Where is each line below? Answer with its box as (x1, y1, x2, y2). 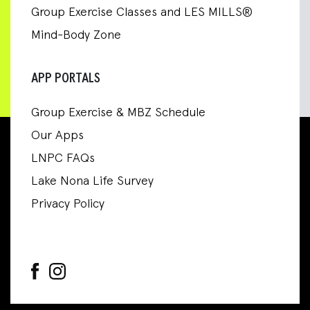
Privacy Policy (31, 198, 104, 211)
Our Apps (31, 129, 84, 143)
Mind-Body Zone (31, 29, 121, 42)
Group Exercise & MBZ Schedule (31, 107, 206, 120)
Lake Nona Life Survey (31, 175, 154, 188)
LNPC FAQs (31, 152, 95, 165)
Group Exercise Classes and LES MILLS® (31, 6, 253, 19)
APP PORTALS (31, 71, 100, 86)
